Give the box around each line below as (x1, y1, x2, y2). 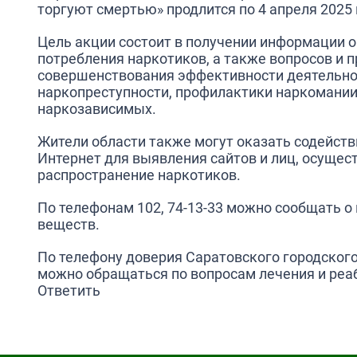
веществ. (37, 216, 100, 233)
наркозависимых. (37, 100, 156, 117)
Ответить (37, 282, 100, 299)
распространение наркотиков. (37, 167, 241, 183)
